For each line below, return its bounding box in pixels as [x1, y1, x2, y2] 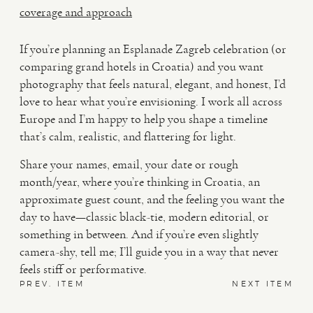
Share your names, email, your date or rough [20, 156, 238, 172]
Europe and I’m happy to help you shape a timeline [20, 111, 268, 126]
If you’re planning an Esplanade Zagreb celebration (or [20, 41, 286, 57]
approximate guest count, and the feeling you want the [20, 191, 284, 207]
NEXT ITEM [232, 279, 293, 289]
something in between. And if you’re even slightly [20, 226, 259, 242]
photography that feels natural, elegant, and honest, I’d [20, 76, 286, 92]
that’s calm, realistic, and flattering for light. [20, 129, 236, 144]
